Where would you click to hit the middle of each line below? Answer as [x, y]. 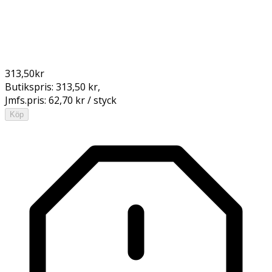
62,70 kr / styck [83, 100]
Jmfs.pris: [27, 100]
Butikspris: [30, 87]
